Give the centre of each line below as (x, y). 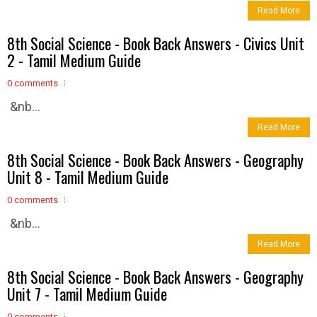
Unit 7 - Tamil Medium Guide (87, 294)
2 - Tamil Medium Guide (74, 60)
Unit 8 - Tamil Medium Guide (88, 177)
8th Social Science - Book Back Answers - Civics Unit (156, 43)
